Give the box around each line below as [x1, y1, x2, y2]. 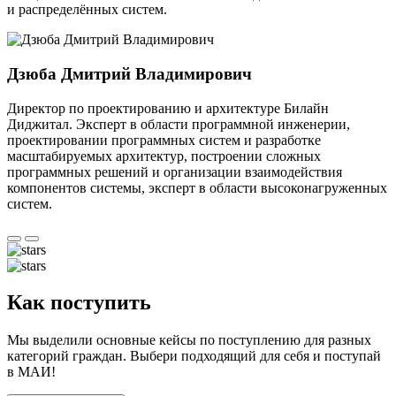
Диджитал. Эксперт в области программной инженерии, [7, 116, 350, 132]
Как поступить [7, 291, 151, 315]
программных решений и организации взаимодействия [7, 164, 342, 179]
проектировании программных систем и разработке [7, 132, 321, 148]
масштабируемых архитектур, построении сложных [7, 148, 321, 164]
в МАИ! [7, 364, 56, 380]
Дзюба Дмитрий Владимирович [7, 64, 252, 83]
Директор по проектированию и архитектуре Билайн [7, 100, 329, 116]
